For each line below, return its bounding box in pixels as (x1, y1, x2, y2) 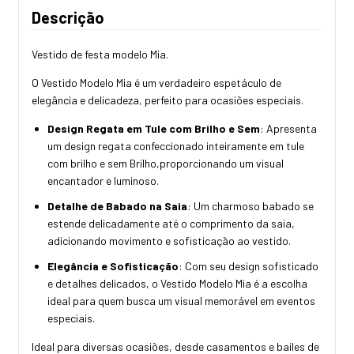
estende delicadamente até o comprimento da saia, (47, 216, 295, 230)
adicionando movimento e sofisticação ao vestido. (47, 233, 291, 247)
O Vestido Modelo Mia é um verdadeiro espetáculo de (32, 75, 281, 89)
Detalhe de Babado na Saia (47, 198, 187, 213)
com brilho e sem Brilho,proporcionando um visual (47, 156, 284, 170)
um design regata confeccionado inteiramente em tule (47, 138, 304, 153)
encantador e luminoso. (47, 173, 159, 187)
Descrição (32, 7, 104, 27)
